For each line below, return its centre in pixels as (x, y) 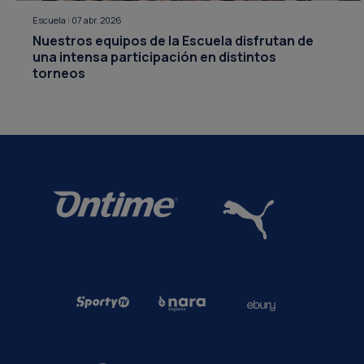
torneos (59, 73)
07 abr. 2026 (97, 19)
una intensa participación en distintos (154, 56)
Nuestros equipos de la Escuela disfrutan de (173, 40)
